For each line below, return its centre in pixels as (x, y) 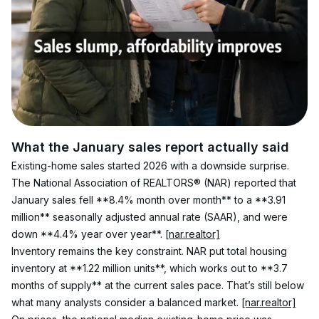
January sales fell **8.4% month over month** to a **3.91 (150, 200)
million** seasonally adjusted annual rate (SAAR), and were (151, 217)
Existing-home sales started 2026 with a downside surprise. (152, 166)
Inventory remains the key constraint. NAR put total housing (151, 251)
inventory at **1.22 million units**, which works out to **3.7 (151, 268)
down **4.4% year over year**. (88, 234)
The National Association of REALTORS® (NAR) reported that (155, 183)
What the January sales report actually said (150, 147)
